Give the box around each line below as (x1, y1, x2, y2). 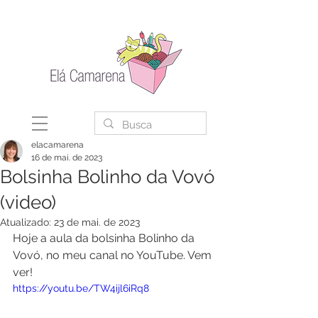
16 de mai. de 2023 (31, 153, 102, 163)
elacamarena (31, 140, 84, 150)
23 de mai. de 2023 (54, 216, 140, 228)
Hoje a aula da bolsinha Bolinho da (13, 231, 197, 245)
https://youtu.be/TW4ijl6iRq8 (13, 283, 149, 294)
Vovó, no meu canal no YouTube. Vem (13, 248, 214, 262)
